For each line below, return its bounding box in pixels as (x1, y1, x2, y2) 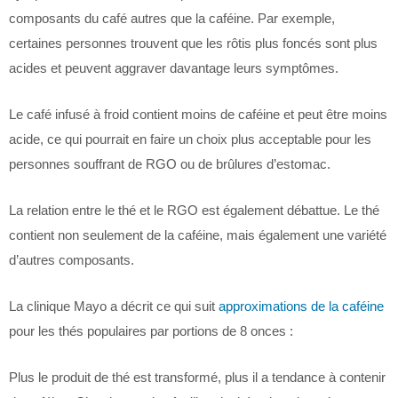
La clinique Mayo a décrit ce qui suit (9, 298, 219, 314)
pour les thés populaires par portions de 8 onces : (9, 323, 293, 338)
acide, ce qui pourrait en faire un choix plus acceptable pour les (9, 131, 371, 147)
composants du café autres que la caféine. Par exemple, (9, 11, 335, 26)
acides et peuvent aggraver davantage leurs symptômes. (9, 60, 338, 76)
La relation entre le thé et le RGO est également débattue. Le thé (9, 203, 379, 218)
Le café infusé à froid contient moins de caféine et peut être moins (9, 107, 387, 122)
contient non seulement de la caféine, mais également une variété (9, 227, 386, 243)
